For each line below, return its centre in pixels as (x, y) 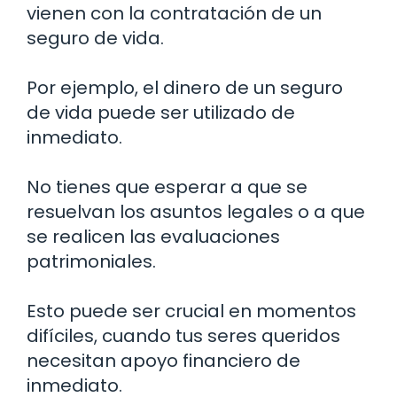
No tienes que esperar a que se (167, 187)
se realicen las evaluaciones (153, 237)
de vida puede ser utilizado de (161, 113)
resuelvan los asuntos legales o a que (196, 212)
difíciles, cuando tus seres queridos (183, 336)
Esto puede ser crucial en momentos (191, 311)
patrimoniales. (91, 262)
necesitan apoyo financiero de (163, 361)
